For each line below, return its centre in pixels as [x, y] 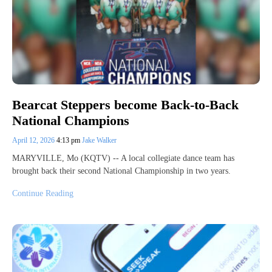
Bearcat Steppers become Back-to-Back [125, 104]
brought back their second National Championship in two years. [121, 171]
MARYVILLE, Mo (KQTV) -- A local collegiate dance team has [123, 158]
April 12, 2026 [34, 141]
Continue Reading [43, 194]
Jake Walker [99, 141]
